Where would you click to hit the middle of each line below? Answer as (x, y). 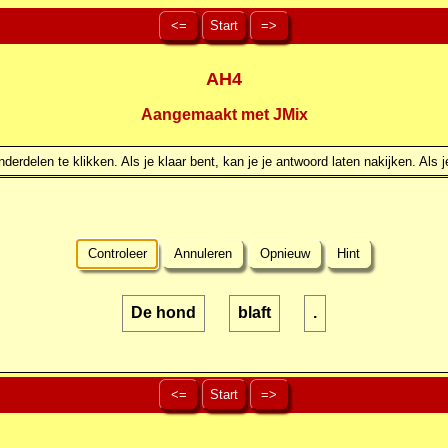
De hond (163, 313)
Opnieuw (284, 254)
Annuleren (203, 254)
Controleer (117, 254)
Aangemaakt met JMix (224, 115)
